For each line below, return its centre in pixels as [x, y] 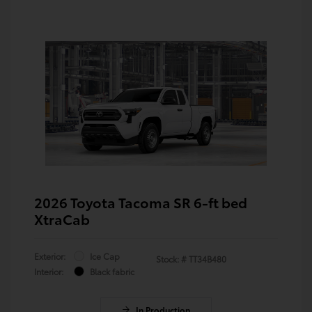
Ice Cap [105, 256]
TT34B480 [208, 258]
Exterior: [50, 256]
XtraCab [62, 218]
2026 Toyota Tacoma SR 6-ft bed [141, 202]
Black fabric [112, 271]
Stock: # [171, 258]
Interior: [49, 271]
